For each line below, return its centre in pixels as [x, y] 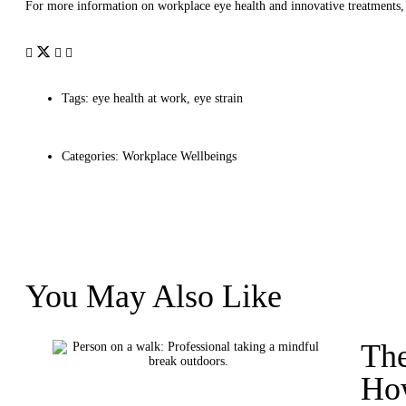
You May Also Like [154, 297]
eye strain [218, 99]
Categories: [90, 157]
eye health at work [140, 99]
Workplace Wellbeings [179, 157]
